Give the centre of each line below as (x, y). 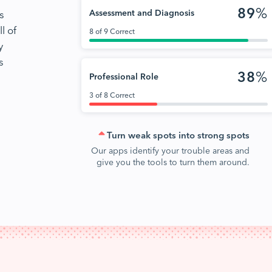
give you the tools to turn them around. (173, 161)
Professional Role (124, 76)
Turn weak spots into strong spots (178, 134)
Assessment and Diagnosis (142, 12)
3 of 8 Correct (112, 94)
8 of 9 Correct (112, 31)
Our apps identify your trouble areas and (170, 150)
